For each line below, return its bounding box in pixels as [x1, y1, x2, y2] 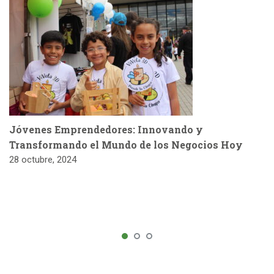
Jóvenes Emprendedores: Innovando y [9, 123, 203, 136]
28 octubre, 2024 [9, 154, 76, 165]
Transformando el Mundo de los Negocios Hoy [9, 138, 243, 151]
